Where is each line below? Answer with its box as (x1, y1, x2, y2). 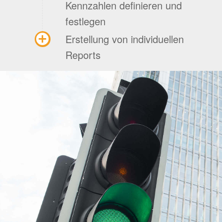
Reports (65, 48, 101, 62)
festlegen (65, 14, 106, 29)
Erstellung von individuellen (65, 32, 184, 47)
